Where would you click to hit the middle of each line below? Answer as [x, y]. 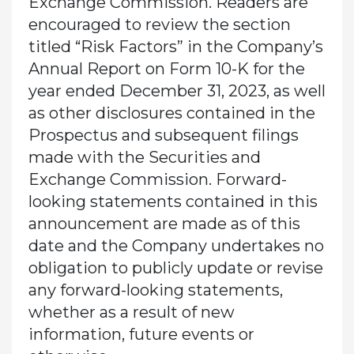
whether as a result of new [131, 312]
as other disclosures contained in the [171, 113]
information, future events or [141, 334]
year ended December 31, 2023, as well [177, 90]
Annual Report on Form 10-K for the [166, 68]
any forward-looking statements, [155, 290]
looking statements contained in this [173, 201]
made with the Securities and [144, 157]
